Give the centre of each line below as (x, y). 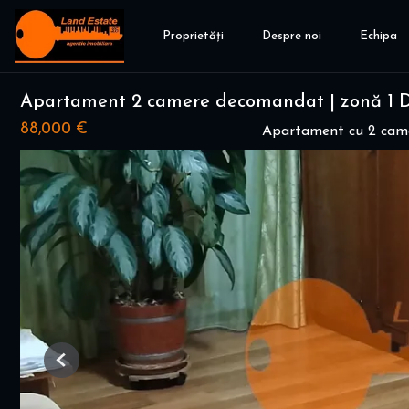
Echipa (378, 36)
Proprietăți (193, 36)
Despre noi (292, 36)
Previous (84, 367)
